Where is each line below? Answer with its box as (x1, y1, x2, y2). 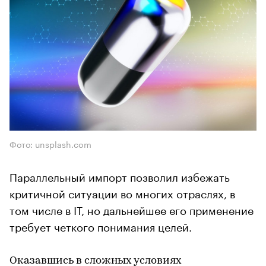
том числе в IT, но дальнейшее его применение (9, 200, 254, 217)
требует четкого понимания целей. (9, 217, 192, 234)
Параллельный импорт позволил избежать (9, 167, 230, 184)
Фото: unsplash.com (9, 137, 91, 150)
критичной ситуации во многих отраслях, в (9, 183, 235, 201)
